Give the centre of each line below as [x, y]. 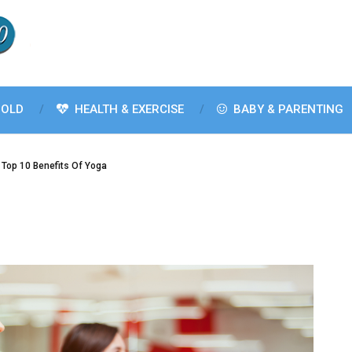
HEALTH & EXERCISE [128, 109]
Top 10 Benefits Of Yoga [54, 166]
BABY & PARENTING [287, 109]
